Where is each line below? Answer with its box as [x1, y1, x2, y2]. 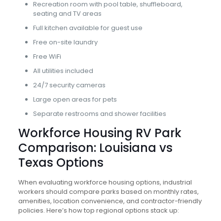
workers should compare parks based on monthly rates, [18, 187, 199, 196]
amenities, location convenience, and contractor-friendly [18, 196, 202, 206]
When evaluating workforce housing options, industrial [18, 178, 192, 187]
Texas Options [18, 154, 104, 171]
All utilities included [33, 66, 93, 75]
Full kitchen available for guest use [33, 23, 143, 33]
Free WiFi [33, 52, 61, 61]
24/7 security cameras [33, 80, 106, 90]
